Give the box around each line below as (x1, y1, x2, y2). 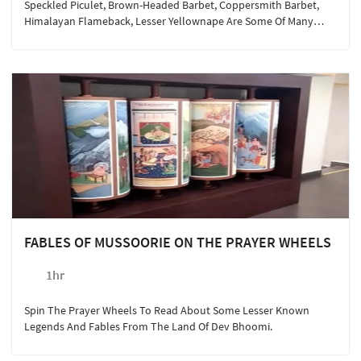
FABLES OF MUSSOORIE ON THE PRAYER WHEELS (24, 233, 331, 251)
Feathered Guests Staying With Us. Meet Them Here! (24, 30, 272, 44)
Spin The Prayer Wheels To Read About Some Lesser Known (24, 303, 309, 317)
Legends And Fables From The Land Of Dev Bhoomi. (24, 319, 272, 334)
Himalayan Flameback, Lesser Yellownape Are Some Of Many (24, 14, 313, 28)
